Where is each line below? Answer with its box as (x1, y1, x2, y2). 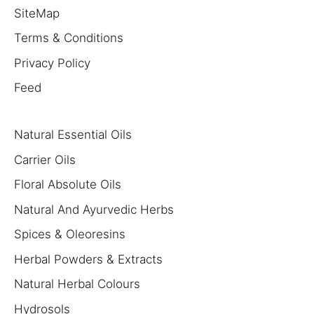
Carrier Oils (14, 152, 76, 167)
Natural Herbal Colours (14, 277, 140, 292)
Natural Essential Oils (14, 128, 132, 142)
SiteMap (14, 6, 60, 20)
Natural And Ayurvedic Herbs (14, 202, 174, 217)
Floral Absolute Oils (14, 177, 121, 192)
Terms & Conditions (14, 31, 123, 46)
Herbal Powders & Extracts (14, 252, 163, 266)
